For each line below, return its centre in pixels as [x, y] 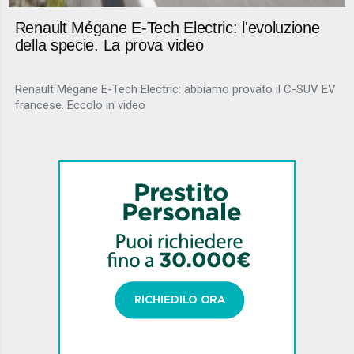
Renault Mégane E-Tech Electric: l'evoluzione [167, 27]
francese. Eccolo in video [80, 105]
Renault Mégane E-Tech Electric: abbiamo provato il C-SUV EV [175, 90]
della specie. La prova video [109, 45]
